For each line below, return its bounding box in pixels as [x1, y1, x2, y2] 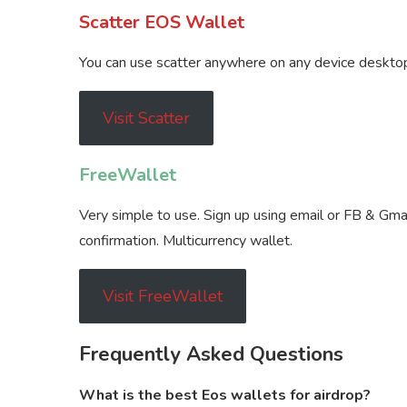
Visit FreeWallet [102, 285, 223, 308]
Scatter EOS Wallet [79, 10, 244, 35]
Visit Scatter [102, 107, 190, 130]
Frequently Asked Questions [79, 341, 343, 369]
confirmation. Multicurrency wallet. [79, 231, 293, 252]
